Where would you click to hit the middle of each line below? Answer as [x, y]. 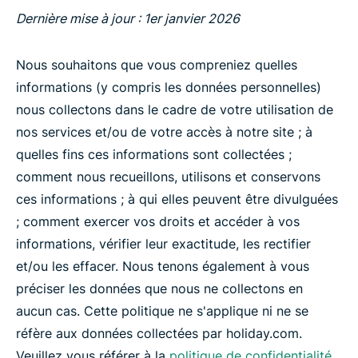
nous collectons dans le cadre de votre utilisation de [175, 109]
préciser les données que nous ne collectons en [159, 288]
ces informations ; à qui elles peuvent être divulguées [177, 199]
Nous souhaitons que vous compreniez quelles [157, 65]
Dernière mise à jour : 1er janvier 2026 [128, 18]
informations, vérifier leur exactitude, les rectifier [163, 244]
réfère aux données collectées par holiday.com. [159, 333]
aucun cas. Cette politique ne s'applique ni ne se [162, 311]
